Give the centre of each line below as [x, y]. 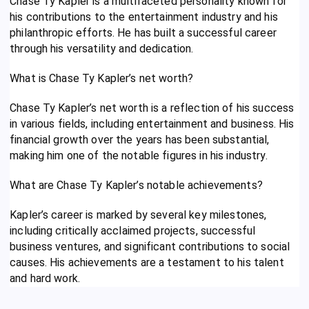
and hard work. [45, 278]
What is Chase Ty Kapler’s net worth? [102, 78]
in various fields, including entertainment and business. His [152, 123]
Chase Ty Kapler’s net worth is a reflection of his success [152, 108]
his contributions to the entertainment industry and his [144, 17]
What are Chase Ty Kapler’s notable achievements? [136, 185]
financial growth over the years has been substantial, [140, 139]
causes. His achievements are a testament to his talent [147, 262]
